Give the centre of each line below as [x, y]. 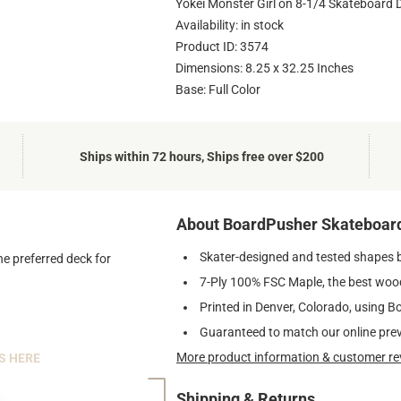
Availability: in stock [230, 26]
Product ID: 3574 [222, 47]
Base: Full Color [218, 90]
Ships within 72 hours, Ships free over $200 [202, 156]
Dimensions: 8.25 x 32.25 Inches [264, 68]
